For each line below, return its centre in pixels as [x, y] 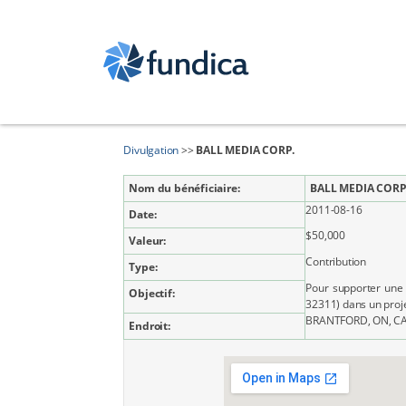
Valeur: [147, 241]
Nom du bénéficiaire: [184, 188]
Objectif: [152, 293]
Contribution [336, 261]
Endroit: [150, 326]
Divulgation [151, 150]
